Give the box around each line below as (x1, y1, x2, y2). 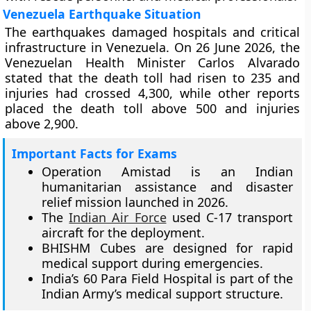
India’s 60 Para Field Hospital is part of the (42, 270, 293, 287)
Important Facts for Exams (12, 145, 178, 162)
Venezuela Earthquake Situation (3, 6, 202, 22)
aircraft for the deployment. (42, 224, 205, 241)
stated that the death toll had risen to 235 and (5, 69, 300, 86)
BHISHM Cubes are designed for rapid (42, 239, 293, 256)
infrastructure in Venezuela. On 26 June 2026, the (5, 39, 300, 56)
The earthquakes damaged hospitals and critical (5, 24, 300, 40)
